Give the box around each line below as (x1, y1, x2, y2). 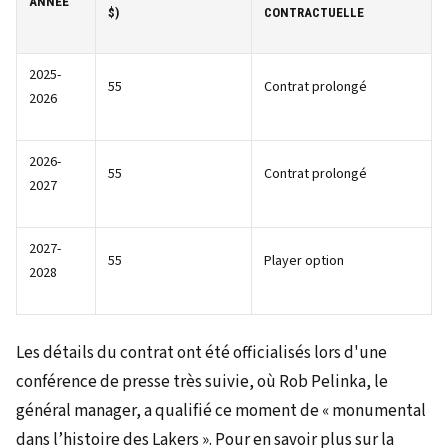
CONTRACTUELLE (264, 4, 364, 20)
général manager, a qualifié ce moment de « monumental (16, 398, 426, 423)
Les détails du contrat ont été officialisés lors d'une (16, 340, 387, 365)
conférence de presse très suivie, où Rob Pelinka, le (16, 369, 388, 394)
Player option (264, 250, 344, 271)
